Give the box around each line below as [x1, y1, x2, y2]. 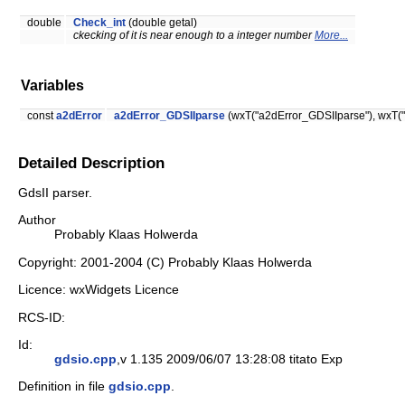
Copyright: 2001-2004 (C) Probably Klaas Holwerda [18, 254, 312, 269]
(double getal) [126, 17, 197, 29]
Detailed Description [18, 153, 165, 172]
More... [315, 30, 348, 42]
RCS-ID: [18, 309, 65, 325]
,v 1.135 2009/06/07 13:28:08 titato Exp [117, 352, 343, 367]
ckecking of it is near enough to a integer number [73, 30, 315, 42]
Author [18, 212, 56, 228]
